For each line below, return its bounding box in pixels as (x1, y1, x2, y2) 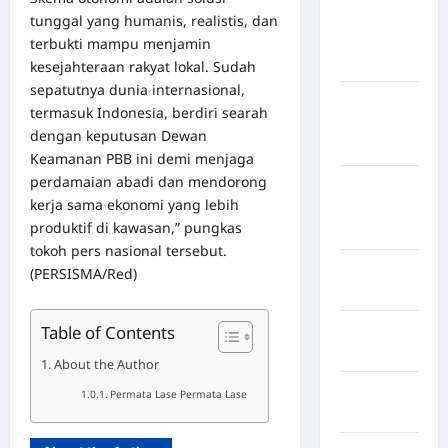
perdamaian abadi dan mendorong (30, 171, 267, 191)
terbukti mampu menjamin (30, 33, 211, 53)
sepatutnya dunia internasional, (30, 79, 245, 99)
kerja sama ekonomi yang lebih (30, 194, 239, 214)
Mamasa (339, 344, 398, 362)
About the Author (53, 354, 159, 373)
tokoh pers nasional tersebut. (30, 240, 227, 260)
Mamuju (339, 405, 396, 423)
